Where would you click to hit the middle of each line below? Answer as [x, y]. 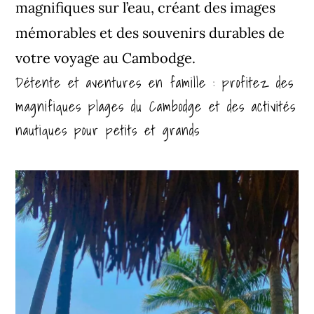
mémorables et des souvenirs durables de [150, 33]
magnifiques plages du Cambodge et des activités [156, 107]
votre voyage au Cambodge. [106, 58]
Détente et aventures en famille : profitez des [155, 83]
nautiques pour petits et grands [108, 131]
